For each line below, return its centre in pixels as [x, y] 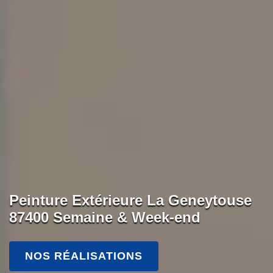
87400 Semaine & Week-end [105, 217]
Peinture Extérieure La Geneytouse [130, 200]
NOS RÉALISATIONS [84, 256]
